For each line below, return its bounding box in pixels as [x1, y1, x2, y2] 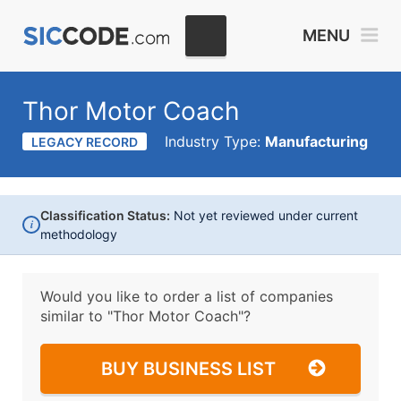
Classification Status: [40, 208, 170, 223]
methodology [40, 226, 117, 242]
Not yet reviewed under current [170, 208, 358, 223]
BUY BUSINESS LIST [101, 358, 276, 380]
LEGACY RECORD [31, 134, 138, 149]
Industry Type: [165, 132, 265, 150]
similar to [40, 307, 107, 325]
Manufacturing [265, 132, 368, 150]
